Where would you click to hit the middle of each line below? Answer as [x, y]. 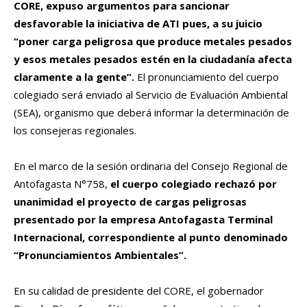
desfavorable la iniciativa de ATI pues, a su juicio [138, 24]
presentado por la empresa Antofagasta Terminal [143, 220]
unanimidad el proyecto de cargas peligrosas [130, 202]
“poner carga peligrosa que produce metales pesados [153, 41]
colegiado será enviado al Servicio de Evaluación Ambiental [151, 95]
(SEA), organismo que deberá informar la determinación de [151, 113]
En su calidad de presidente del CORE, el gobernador [139, 291]
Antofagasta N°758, [62, 184]
